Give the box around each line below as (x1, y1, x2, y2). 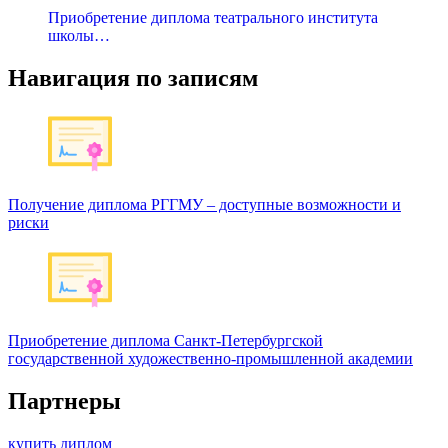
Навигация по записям (8, 64, 258, 91)
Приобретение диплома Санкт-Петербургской (8, 331, 323, 349)
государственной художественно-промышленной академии (8, 349, 413, 367)
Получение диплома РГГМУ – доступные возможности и (8, 195, 401, 213)
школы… (48, 27, 110, 45)
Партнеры (8, 387, 121, 414)
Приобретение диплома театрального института (48, 9, 378, 27)
